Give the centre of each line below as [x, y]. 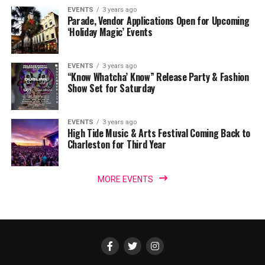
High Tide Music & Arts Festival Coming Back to [159, 133]
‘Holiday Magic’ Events [110, 32]
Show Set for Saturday [111, 88]
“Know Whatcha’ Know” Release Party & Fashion [158, 77]
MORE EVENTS [125, 180]
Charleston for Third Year [117, 145]
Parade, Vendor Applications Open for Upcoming [158, 21]
